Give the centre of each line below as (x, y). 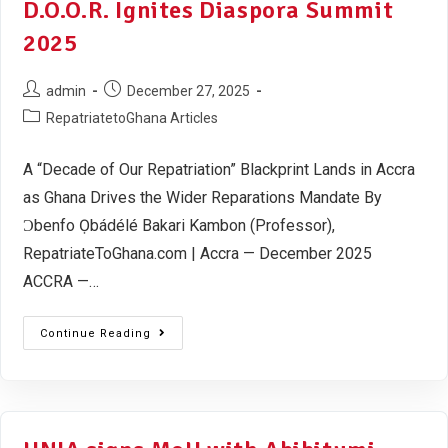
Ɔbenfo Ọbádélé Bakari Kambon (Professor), (179, 225)
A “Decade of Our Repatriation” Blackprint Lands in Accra (219, 169)
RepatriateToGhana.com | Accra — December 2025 (197, 253)
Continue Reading (95, 333)
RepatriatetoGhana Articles (132, 117)
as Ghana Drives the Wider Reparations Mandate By (202, 197)
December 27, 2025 (188, 90)
